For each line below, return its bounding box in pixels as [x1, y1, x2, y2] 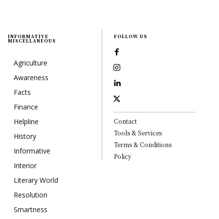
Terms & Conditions [114, 140, 172, 149]
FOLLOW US [114, 33, 147, 40]
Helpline [14, 116, 39, 126]
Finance [14, 102, 38, 111]
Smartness [14, 204, 47, 214]
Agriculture [14, 58, 47, 67]
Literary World [14, 175, 58, 185]
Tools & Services [114, 128, 162, 137]
